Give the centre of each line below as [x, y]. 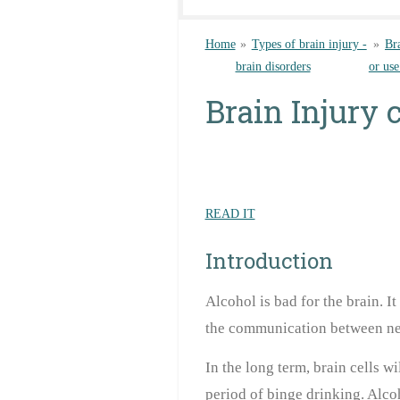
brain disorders [273, 66]
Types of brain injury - [309, 44]
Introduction [269, 261]
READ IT [230, 213]
